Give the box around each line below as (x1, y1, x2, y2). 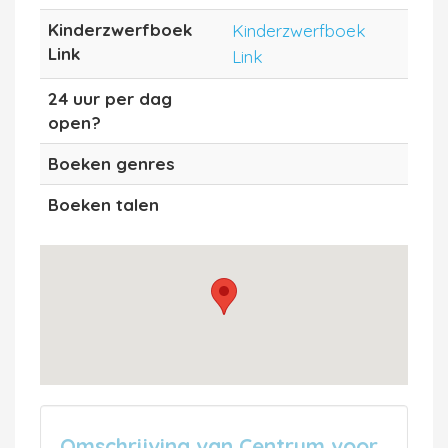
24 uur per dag (48, 87, 172, 109)
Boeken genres (48, 152, 175, 174)
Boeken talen (48, 193, 159, 215)
